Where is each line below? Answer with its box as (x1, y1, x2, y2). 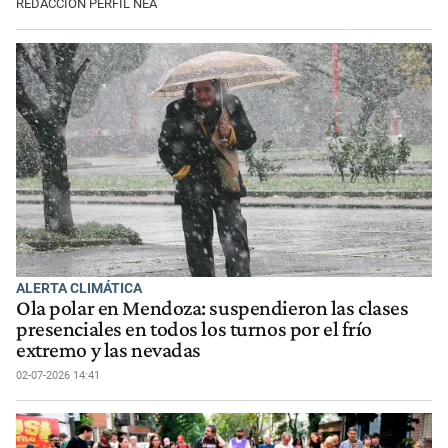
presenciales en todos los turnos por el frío (16, 316, 372, 341)
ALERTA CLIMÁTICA (16, 279, 142, 296)
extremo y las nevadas (16, 337, 201, 362)
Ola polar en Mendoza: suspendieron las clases (16, 295, 409, 320)
